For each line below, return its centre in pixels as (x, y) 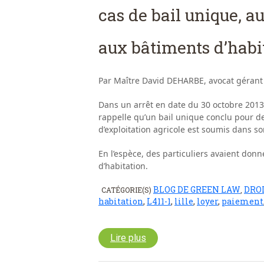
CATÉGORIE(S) (127, 190)
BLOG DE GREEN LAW (197, 190)
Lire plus (128, 238)
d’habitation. (123, 166)
